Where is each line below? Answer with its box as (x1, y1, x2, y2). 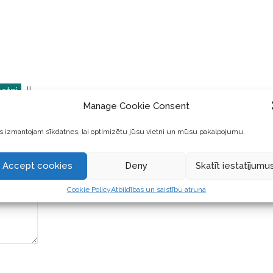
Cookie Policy (66, 185, 111, 194)
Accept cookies (2, 160, 73, 171)
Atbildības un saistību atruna (110, 185, 206, 194)
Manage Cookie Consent (83, 101, 190, 112)
